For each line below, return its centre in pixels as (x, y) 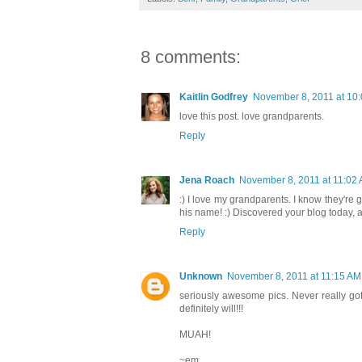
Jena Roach (207, 181)
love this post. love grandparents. (252, 117)
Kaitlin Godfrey (214, 97)
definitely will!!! (211, 309)
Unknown (201, 277)
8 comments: (191, 57)
